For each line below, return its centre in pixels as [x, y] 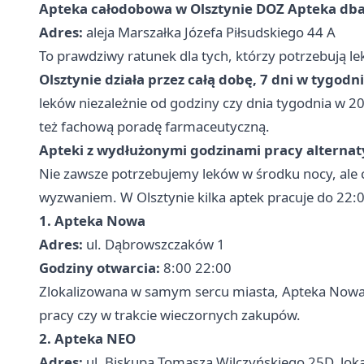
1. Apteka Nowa [92, 221]
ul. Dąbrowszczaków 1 [154, 245]
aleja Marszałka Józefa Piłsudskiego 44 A [209, 32]
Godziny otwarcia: [100, 268]
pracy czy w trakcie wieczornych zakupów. [170, 315]
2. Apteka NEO [87, 339]
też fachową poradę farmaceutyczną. [154, 127]
